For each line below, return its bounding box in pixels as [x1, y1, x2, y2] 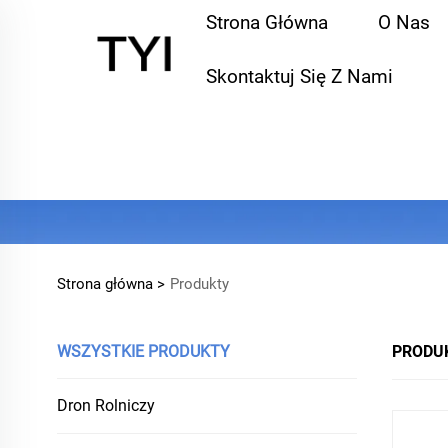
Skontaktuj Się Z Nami [206, 65, 394, 88]
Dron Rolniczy [57, 396, 155, 415]
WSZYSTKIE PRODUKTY [57, 342, 230, 361]
